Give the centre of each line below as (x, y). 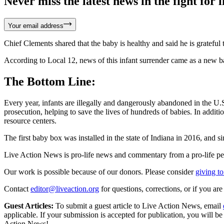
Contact (16, 188)
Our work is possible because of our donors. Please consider (99, 171)
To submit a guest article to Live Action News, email (137, 205)
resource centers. (30, 120)
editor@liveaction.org (65, 188)
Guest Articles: (29, 205)
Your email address (36, 26)
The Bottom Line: (50, 82)
